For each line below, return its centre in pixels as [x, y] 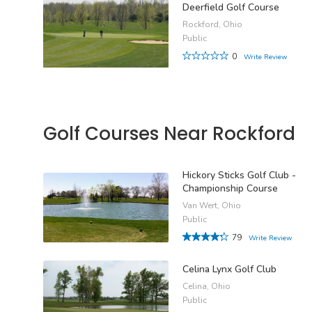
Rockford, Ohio [212, 24]
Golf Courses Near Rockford [169, 134]
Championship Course [230, 188]
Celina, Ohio [206, 287]
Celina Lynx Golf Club [229, 270]
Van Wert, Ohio [212, 205]
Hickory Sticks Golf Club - [239, 175]
